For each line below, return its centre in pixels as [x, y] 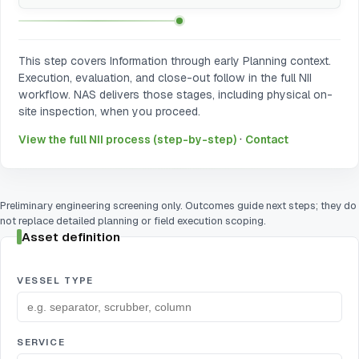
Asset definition [71, 236]
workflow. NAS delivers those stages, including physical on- [176, 95]
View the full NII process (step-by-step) [128, 140]
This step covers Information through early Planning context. [175, 61]
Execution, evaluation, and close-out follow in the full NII [165, 78]
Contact [267, 140]
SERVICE [41, 341]
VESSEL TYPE [55, 280]
